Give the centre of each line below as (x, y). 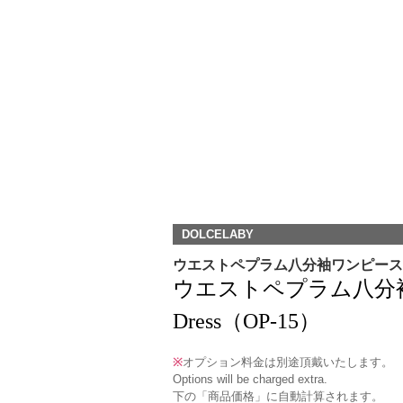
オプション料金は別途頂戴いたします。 (288, 362)
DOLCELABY (218, 234)
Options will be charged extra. (250, 379)
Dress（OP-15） (246, 321)
